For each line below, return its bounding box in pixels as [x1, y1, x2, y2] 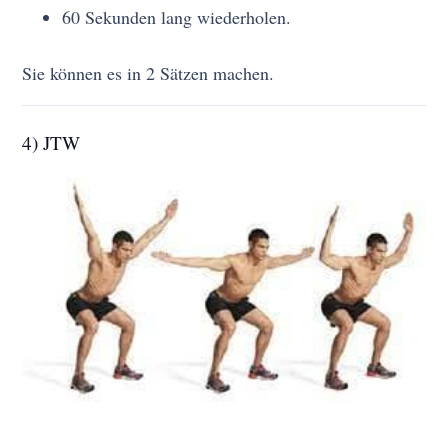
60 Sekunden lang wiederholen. [62, 5, 292, 30]
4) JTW [22, 130, 81, 156]
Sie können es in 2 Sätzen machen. [22, 61, 275, 86]
